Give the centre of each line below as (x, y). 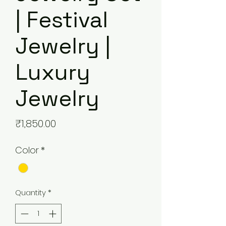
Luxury (53, 72)
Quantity (31, 193)
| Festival (62, 20)
